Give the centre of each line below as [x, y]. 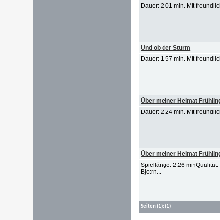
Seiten [149, 206]
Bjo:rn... [151, 172]
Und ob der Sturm [166, 48]
